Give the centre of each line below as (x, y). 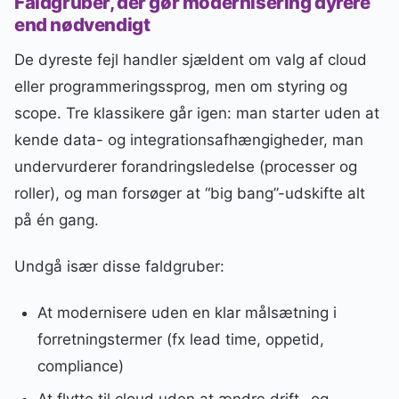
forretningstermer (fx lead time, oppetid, (180, 340)
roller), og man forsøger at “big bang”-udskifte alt (190, 194)
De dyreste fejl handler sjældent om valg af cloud (191, 60)
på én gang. (57, 220)
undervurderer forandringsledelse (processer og (186, 167)
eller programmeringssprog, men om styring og (181, 87)
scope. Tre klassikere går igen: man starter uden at (197, 114)
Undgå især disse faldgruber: (119, 267)
